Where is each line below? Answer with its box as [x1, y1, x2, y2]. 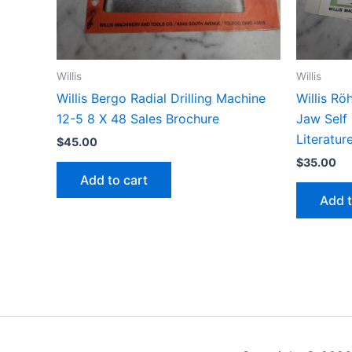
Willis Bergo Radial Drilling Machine [57, 90, 266, 107]
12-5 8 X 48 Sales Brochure [57, 111, 219, 127]
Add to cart [80, 171, 148, 188]
